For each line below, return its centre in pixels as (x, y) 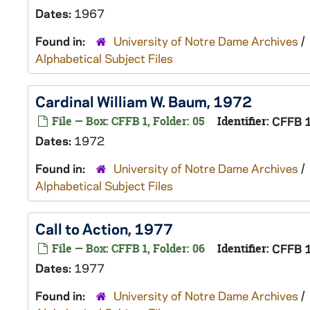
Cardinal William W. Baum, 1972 (144, 101)
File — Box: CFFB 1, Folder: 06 (127, 248)
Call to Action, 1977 (104, 228)
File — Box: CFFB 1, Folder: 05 (127, 121)
